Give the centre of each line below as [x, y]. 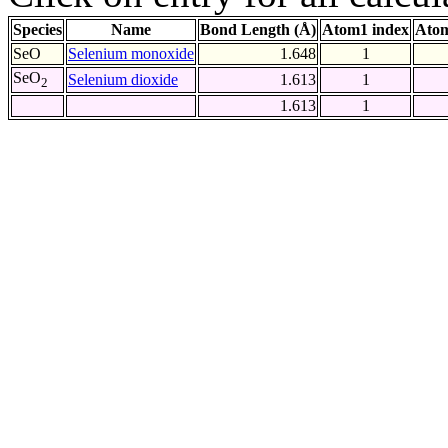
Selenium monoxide [131, 54]
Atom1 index [365, 30]
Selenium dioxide [123, 80]
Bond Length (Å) [258, 30]
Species [37, 30]
